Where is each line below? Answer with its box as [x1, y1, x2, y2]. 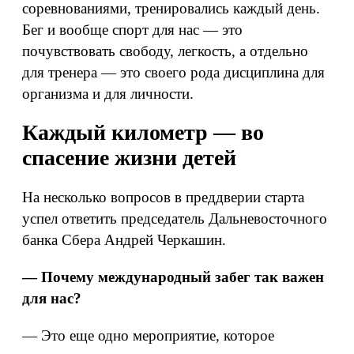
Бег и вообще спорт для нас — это [22, 21, 243, 38]
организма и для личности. [22, 85, 194, 102]
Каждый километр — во [22, 120, 264, 145]
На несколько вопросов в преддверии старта [22, 189, 304, 205]
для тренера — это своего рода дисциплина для [22, 64, 325, 81]
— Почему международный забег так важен [22, 269, 324, 285]
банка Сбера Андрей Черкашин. [22, 232, 226, 248]
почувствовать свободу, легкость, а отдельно [22, 43, 308, 59]
